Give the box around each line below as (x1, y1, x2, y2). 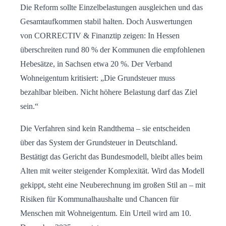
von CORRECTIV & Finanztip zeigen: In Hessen (20, 31, 180, 40)
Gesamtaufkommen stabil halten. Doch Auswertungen (20, 17, 192, 26)
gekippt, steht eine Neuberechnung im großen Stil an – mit (20, 181, 205, 190)
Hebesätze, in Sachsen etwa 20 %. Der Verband (20, 60, 172, 69)
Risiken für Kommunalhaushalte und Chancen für (20, 195, 179, 204)
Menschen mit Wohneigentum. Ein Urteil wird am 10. (20, 209, 191, 218)
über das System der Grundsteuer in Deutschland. (20, 138, 178, 147)
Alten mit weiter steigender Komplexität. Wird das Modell (20, 166, 204, 176)
